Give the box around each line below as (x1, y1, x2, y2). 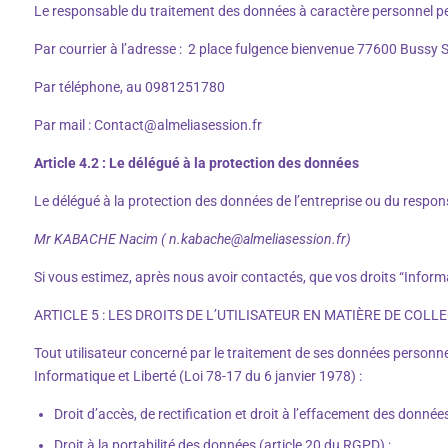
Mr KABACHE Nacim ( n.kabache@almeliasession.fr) (34, 230, 351, 247)
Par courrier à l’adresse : (34, 40, 182, 57)
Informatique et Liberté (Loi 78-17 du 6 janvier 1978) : (34, 367, 362, 384)
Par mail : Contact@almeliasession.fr (34, 116, 262, 133)
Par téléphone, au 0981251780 (34, 78, 225, 95)
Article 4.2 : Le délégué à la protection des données (34, 154, 359, 171)
